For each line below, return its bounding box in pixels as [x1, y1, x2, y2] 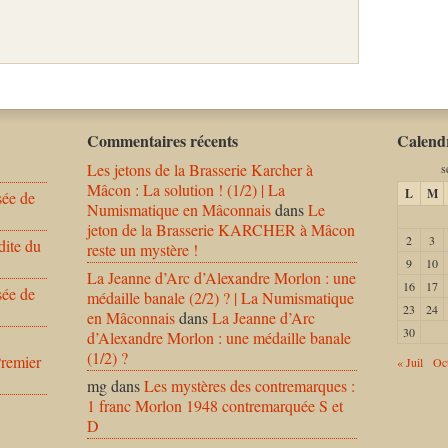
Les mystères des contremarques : [144, 374, 355, 396]
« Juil [397, 353, 423, 370]
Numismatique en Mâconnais [87, 198, 271, 220]
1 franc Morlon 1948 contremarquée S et [87, 394, 343, 416]
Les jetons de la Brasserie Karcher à [87, 158, 313, 180]
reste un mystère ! [87, 238, 198, 260]
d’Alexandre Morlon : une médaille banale [87, 326, 351, 348]
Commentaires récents [87, 128, 238, 152]
